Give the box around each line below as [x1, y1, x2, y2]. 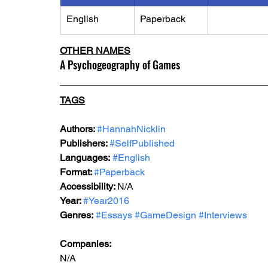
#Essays [96, 209, 132, 221]
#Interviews [199, 209, 247, 221]
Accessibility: [60, 181, 117, 192]
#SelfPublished [109, 138, 175, 149]
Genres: [60, 209, 93, 221]
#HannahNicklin [97, 123, 166, 135]
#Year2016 [83, 195, 129, 206]
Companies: [60, 238, 111, 249]
